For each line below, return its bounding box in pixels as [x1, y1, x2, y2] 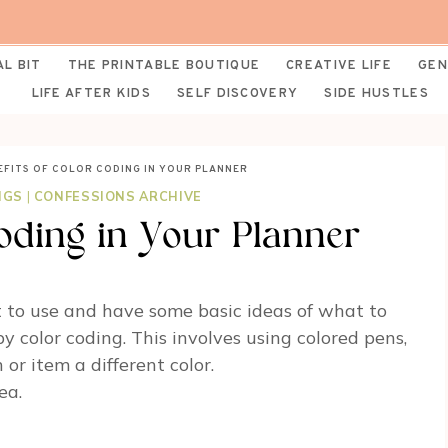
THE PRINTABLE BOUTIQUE [67, 57, 261, 74]
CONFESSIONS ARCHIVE [33, 188, 202, 204]
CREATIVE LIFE [286, 57, 393, 74]
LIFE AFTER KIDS [31, 86, 152, 103]
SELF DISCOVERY [177, 86, 299, 103]
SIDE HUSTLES [324, 86, 429, 103]
